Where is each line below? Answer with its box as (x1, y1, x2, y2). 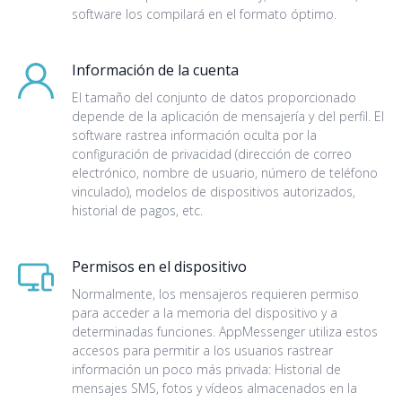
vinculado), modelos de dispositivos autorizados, (72, 183, 355, 200)
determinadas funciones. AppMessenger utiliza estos (72, 323, 378, 340)
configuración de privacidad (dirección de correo (72, 145, 352, 162)
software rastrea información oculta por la (72, 127, 317, 144)
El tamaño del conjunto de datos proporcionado (72, 89, 356, 106)
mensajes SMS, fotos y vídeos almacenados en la (72, 380, 357, 397)
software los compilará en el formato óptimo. (72, 5, 336, 22)
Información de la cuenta (72, 60, 239, 80)
